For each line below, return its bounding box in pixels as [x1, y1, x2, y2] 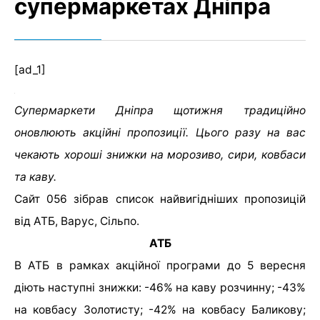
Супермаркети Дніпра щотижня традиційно [14, 104, 306, 117]
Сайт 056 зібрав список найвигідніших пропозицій [14, 192, 306, 206]
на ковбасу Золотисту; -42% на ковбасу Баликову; [14, 303, 306, 316]
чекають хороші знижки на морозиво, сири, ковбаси [14, 148, 306, 161]
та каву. [14, 170, 56, 184]
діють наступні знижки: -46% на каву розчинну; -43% [14, 281, 306, 294]
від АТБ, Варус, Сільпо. [14, 214, 139, 228]
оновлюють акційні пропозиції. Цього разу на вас [14, 126, 306, 139]
